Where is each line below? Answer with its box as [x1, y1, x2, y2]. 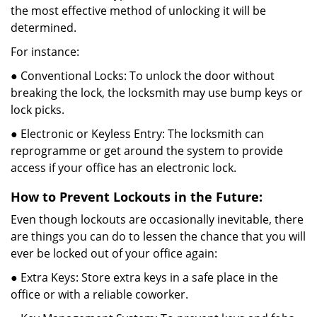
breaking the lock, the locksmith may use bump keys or [11, 85, 303, 100]
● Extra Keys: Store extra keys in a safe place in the [11, 270, 278, 285]
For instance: [11, 44, 79, 59]
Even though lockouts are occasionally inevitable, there [11, 212, 304, 227]
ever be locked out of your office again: [11, 246, 217, 261]
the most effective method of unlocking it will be [11, 3, 266, 18]
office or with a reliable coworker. [11, 287, 188, 302]
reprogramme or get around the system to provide [11, 143, 283, 158]
